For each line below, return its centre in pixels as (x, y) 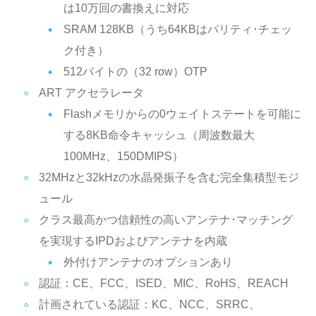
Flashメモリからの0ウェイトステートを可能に (182, 114)
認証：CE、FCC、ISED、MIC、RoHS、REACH (163, 284)
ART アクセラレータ (91, 93)
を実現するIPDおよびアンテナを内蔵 (133, 241)
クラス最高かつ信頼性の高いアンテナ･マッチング (165, 220)
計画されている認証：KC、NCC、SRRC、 (149, 305)
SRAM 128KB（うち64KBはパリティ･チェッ (177, 30)
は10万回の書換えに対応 (126, 8)
